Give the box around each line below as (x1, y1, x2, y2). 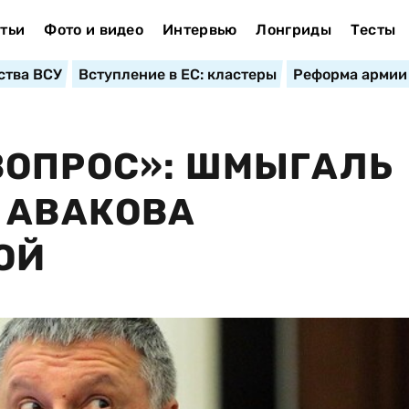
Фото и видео (44, 21, 144, 38)
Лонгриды (256, 21, 331, 38)
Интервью (162, 21, 237, 38)
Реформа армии (292, 66, 407, 83)
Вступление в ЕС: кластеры (78, 66, 277, 83)
